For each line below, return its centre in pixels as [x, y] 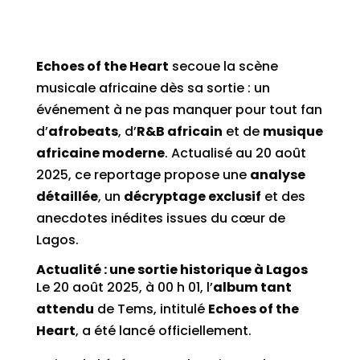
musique [292, 131]
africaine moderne [100, 153]
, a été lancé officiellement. [163, 331]
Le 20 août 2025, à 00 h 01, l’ [124, 287]
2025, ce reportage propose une [143, 175]
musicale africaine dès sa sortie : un [153, 88]
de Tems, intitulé [151, 309]
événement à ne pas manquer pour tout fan [179, 110]
